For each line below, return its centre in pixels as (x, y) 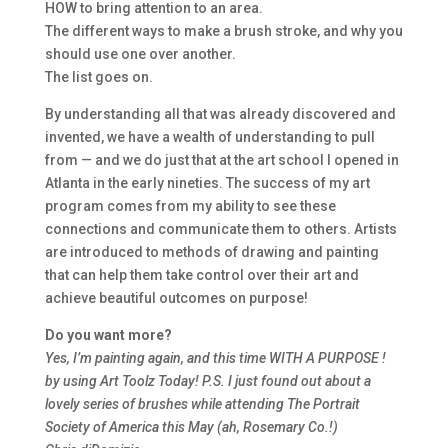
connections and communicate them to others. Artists (220, 229)
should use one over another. (140, 54)
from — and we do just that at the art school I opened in (221, 160)
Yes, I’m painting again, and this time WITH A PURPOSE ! (215, 358)
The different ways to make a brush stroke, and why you (223, 31)
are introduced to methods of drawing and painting (211, 252)
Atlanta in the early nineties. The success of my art (207, 183)
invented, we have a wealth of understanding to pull (209, 137)
